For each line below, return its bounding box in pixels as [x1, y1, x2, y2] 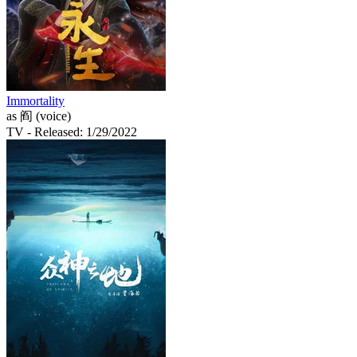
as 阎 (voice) [6, 108, 71, 123]
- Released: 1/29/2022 [27, 124, 137, 139]
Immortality [6, 93, 65, 108]
